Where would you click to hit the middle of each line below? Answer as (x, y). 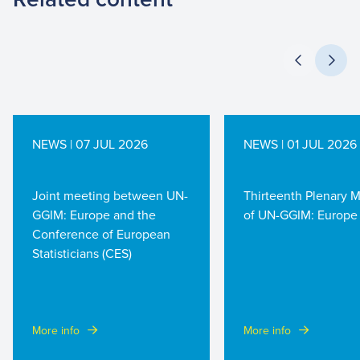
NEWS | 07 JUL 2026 (90, 144)
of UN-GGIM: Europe (301, 215)
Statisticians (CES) (82, 253)
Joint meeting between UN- (110, 195)
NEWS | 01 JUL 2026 (300, 144)
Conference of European (101, 234)
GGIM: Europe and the (94, 215)
